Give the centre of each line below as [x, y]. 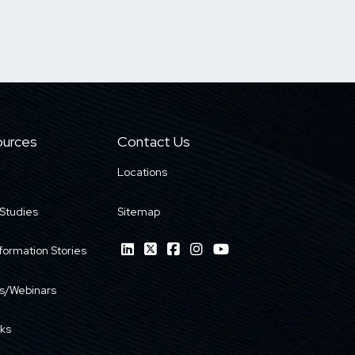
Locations [142, 172]
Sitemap [139, 211]
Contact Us [154, 142]
